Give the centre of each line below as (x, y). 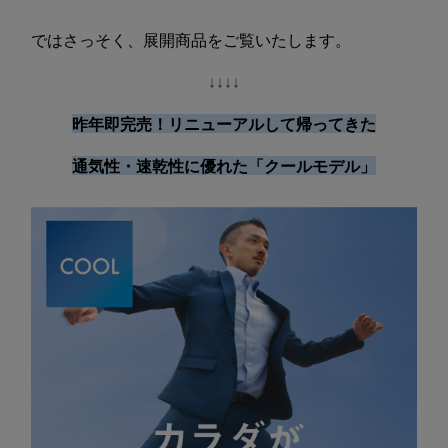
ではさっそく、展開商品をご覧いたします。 (191, 40)
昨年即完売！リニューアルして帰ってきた (224, 124)
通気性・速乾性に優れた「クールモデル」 (224, 166)
